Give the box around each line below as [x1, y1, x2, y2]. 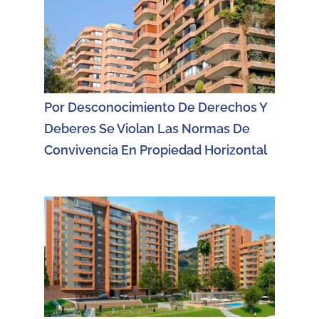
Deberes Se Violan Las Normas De [44, 121, 250, 137]
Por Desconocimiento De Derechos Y [44, 100, 267, 115]
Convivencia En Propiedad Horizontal [44, 142, 267, 158]
